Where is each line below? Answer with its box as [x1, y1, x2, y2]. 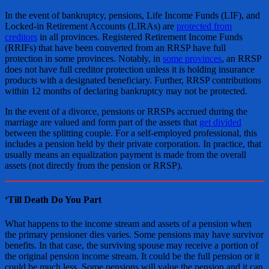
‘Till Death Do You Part [5, 195, 101, 205]
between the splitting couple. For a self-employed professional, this [5, 128, 257, 138]
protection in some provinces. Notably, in [5, 53, 163, 64]
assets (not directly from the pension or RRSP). [5, 160, 183, 171]
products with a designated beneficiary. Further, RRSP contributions [5, 75, 261, 85]
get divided [199, 117, 241, 127]
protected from [177, 21, 232, 31]
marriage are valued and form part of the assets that [5, 117, 199, 127]
